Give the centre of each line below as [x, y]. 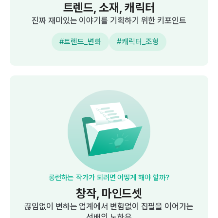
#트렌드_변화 [80, 42]
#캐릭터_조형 [138, 42]
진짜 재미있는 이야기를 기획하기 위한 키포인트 [109, 20]
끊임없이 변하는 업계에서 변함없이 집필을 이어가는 [109, 206]
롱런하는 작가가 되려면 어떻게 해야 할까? [109, 178]
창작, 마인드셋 [109, 193]
